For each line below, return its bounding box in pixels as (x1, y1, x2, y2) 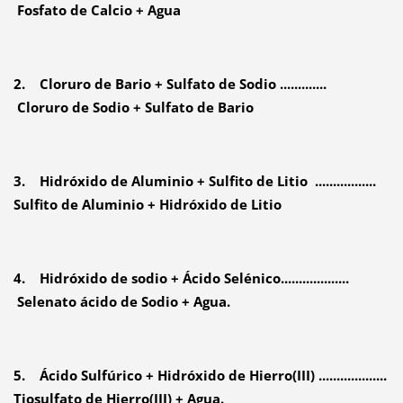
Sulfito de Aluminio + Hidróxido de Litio (13, 194, 282, 213)
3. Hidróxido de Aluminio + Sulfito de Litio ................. (13, 171, 383, 190)
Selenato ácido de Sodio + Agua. (13, 291, 230, 310)
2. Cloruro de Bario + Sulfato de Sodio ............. (13, 74, 327, 93)
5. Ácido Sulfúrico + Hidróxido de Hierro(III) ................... (13, 365, 387, 384)
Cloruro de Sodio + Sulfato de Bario (13, 97, 254, 116)
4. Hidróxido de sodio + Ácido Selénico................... (13, 268, 349, 287)
